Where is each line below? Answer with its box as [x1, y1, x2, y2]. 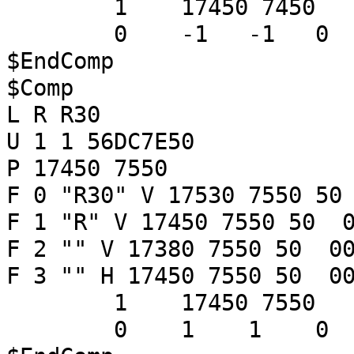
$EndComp [6, 47, 114, 74]
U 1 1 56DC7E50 [6, 128, 194, 155]
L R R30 [6, 101, 100, 128]
